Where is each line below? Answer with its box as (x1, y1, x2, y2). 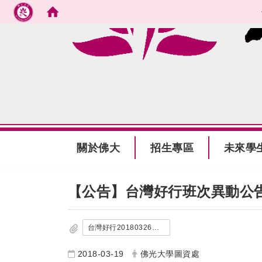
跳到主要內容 (58, 29, 144, 46)
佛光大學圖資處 (140, 249, 200, 258)
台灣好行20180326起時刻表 (151, 223, 159, 232)
